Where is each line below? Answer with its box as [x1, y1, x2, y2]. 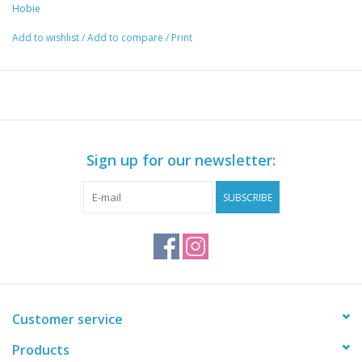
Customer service [12, 310, 123, 329]
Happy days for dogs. [12, 10, 123, 26]
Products [12, 341, 69, 360]
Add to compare [87, 31, 166, 45]
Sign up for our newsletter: [86, 150, 276, 170]
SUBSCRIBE [222, 191, 272, 205]
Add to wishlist [12, 31, 82, 45]
